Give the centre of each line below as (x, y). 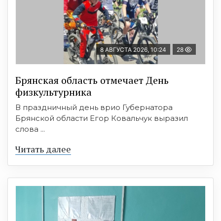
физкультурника (54, 92)
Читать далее (43, 149)
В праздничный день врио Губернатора (94, 108)
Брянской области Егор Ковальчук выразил (102, 118)
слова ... (30, 129)
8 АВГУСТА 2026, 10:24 (133, 50)
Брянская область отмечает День (92, 80)
